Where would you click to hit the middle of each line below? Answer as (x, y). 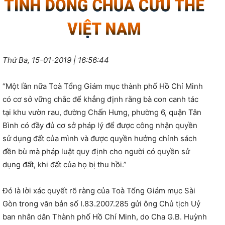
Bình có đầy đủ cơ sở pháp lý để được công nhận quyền (100, 126)
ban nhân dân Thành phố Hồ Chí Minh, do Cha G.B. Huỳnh (105, 217)
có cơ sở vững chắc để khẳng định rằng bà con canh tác (100, 99)
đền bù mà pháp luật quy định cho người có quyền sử (96, 152)
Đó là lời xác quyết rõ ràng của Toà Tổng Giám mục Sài (99, 191)
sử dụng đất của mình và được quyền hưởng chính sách (100, 139)
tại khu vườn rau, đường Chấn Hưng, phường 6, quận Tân (102, 113)
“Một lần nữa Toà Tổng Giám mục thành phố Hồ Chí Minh (103, 86)
